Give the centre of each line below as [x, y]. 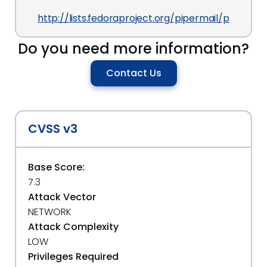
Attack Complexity [73, 226]
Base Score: [56, 167]
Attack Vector [62, 197]
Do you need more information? [133, 48]
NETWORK [50, 212]
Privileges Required [73, 256]
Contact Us [133, 73]
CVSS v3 [53, 128]
